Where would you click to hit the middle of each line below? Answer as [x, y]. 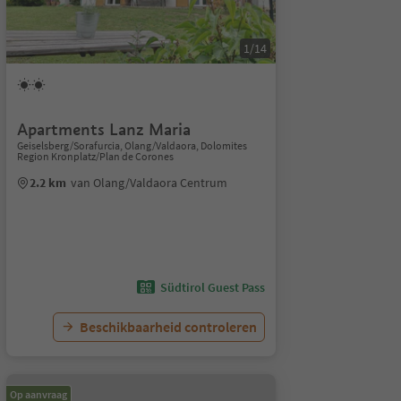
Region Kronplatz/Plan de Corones [95, 156]
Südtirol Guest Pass [212, 287]
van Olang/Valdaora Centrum [149, 183]
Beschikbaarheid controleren [168, 327]
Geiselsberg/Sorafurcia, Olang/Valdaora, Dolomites [132, 145]
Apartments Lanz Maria [103, 129]
